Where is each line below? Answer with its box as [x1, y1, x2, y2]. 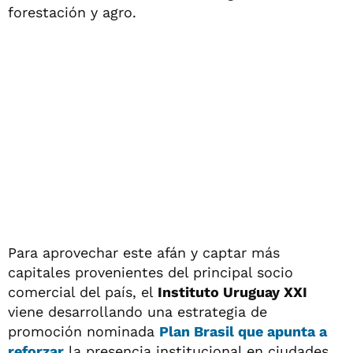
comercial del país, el [8, 284, 154, 300]
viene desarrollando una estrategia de [8, 303, 267, 320]
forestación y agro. [8, 4, 136, 20]
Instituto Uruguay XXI [154, 284, 307, 300]
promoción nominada [8, 323, 159, 340]
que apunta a [238, 323, 327, 340]
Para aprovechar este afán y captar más [8, 244, 280, 261]
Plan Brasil [159, 323, 238, 340]
